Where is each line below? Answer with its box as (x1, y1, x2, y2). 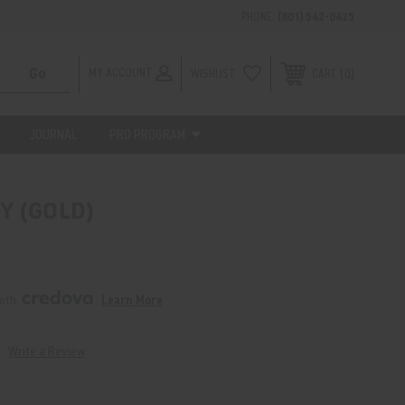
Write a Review (8, 343, 86, 361)
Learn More (101, 292, 164, 309)
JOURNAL (29, 126, 77, 144)
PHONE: (241, 9, 278, 25)
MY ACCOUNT (89, 65, 153, 81)
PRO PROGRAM (108, 126, 185, 144)
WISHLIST (191, 65, 236, 82)
